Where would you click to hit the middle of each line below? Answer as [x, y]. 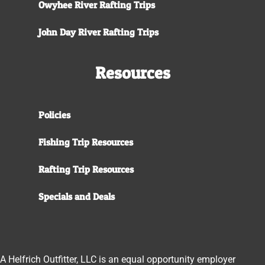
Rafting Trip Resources [86, 169]
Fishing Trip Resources [86, 142]
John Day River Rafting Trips [98, 32]
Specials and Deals [77, 196]
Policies [54, 114]
